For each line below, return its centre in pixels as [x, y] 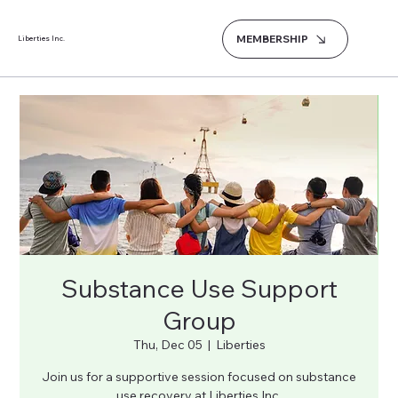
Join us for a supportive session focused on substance [199, 377]
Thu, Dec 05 [167, 345]
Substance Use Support [199, 288]
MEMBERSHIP [273, 39]
